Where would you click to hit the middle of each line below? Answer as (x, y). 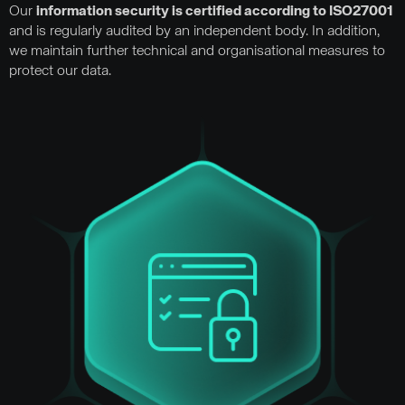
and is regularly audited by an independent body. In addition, (194, 32)
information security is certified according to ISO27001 (214, 12)
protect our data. (60, 72)
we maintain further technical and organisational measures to (197, 52)
